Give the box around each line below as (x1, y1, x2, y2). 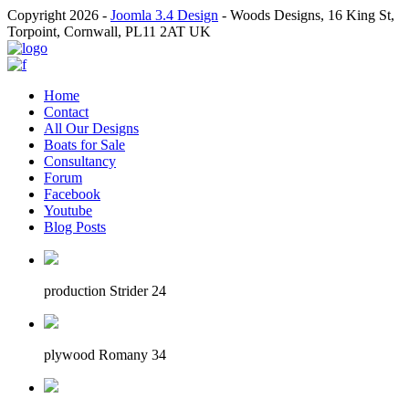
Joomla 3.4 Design (110, 7, 218, 23)
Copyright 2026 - (7, 7, 110, 23)
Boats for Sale (44, 137, 125, 152)
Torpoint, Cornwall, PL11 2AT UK (7, 24, 211, 39)
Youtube (44, 203, 92, 218)
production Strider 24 (44, 283, 166, 299)
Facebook (44, 186, 100, 202)
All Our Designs (44, 121, 139, 136)
